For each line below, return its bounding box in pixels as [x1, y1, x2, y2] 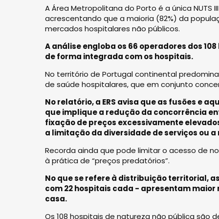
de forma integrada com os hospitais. [45, 51, 193, 62]
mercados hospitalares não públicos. [45, 23, 180, 34]
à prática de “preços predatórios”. [45, 155, 170, 166]
